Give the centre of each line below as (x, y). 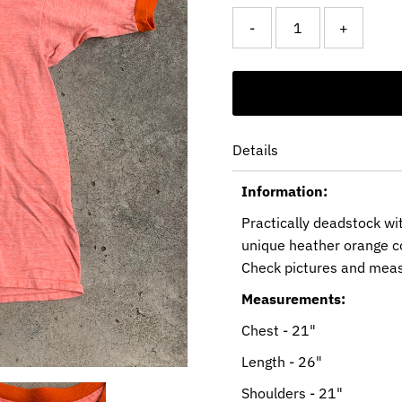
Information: (284, 192)
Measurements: (293, 299)
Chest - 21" (278, 331)
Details (255, 150)
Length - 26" (281, 362)
